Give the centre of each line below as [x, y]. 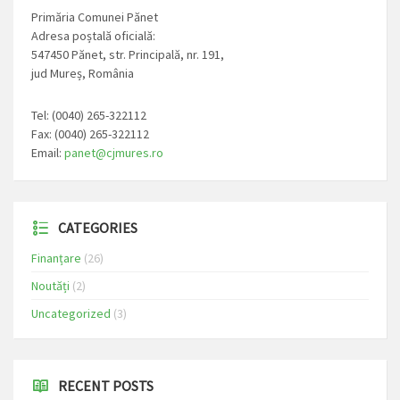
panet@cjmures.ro [114, 152]
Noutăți [50, 285]
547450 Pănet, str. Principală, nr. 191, [128, 54]
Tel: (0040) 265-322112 [89, 115]
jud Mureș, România [83, 73]
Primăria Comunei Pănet [95, 17]
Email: [48, 152]
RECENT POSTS [106, 385]
